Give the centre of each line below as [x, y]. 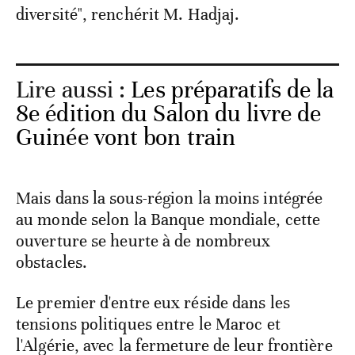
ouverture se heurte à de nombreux [143, 241]
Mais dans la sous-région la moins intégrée [170, 198]
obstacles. [52, 263]
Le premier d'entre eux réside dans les [153, 303]
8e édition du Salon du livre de [169, 114]
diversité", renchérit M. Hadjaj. [128, 15]
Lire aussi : [74, 90]
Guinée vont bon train [126, 138]
